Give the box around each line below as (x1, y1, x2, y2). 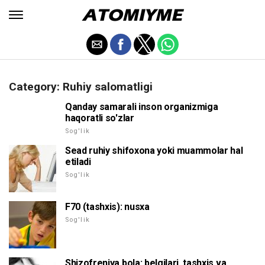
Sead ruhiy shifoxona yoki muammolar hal (65, 145, 243, 156)
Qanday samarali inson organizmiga (65, 101, 218, 112)
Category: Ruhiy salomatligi (9, 80, 153, 93)
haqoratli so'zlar (65, 112, 134, 124)
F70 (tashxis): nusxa (65, 201, 150, 212)
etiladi (65, 156, 91, 167)
